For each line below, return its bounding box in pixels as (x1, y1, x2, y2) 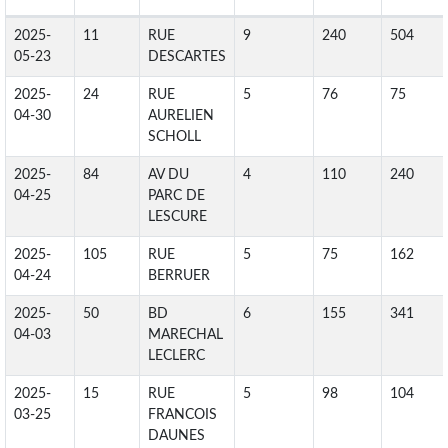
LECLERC (148, 349, 205, 363)
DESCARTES (148, 50, 226, 64)
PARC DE (148, 189, 205, 203)
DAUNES (148, 429, 205, 443)
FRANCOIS (148, 408, 217, 422)
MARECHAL (148, 328, 223, 342)
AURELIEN (148, 109, 214, 123)
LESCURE (148, 210, 207, 224)
